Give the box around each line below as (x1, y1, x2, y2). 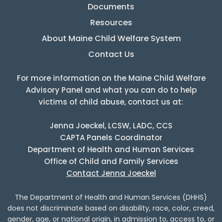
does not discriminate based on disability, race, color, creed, (7, 203, 215, 214)
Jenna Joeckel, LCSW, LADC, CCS (50, 120, 172, 131)
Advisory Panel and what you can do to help (25, 85, 197, 96)
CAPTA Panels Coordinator (59, 132, 163, 143)
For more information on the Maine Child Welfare (16, 73, 206, 84)
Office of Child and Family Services (44, 156, 178, 167)
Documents (88, 1, 134, 13)
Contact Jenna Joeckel (66, 168, 156, 179)
